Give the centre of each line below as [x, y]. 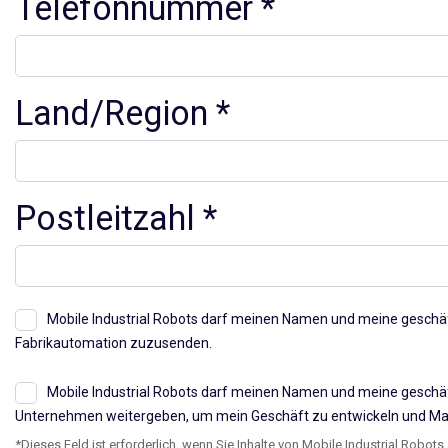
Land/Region [111, 112]
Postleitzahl [104, 217]
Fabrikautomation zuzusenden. [113, 342]
